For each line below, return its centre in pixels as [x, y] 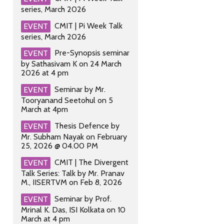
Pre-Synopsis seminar [92, 53]
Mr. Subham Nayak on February [74, 136]
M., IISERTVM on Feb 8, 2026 [71, 182]
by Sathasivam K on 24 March [71, 64]
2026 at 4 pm [45, 73]
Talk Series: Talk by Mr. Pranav [73, 173]
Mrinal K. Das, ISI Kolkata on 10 [73, 209]
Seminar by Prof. [83, 198]
